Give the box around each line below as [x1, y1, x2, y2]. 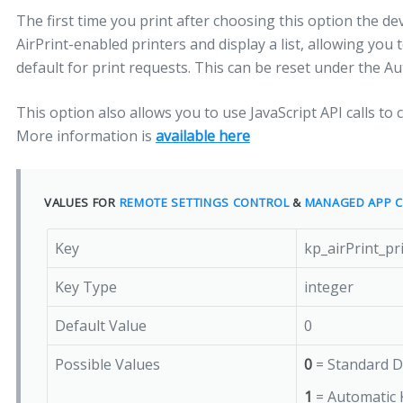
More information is [15, 126, 156, 146]
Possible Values [55, 354, 161, 374]
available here [155, 126, 250, 146]
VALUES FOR [43, 194, 120, 210]
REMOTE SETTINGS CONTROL [119, 194, 290, 210]
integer [304, 277, 354, 297]
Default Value [55, 316, 148, 336]
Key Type [55, 277, 118, 297]
